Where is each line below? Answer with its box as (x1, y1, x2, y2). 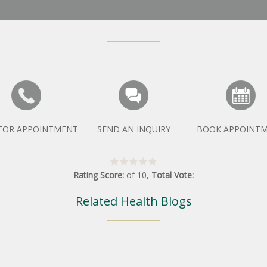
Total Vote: (151, 169, 194, 181)
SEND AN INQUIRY (97, 123, 170, 135)
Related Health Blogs (75, 193, 192, 209)
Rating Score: (73, 169, 126, 181)
